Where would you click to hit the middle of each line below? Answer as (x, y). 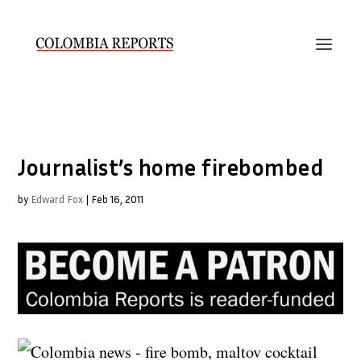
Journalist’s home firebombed (171, 167)
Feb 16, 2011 (118, 199)
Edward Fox (57, 199)
